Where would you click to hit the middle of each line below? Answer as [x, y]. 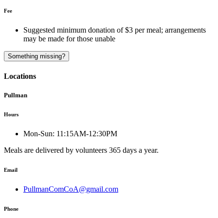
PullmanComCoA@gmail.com [71, 189]
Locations [20, 76]
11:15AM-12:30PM [87, 133]
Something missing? [36, 56]
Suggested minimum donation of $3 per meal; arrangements [115, 30]
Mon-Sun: [39, 133]
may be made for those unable [69, 39]
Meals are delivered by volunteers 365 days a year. [81, 150]
